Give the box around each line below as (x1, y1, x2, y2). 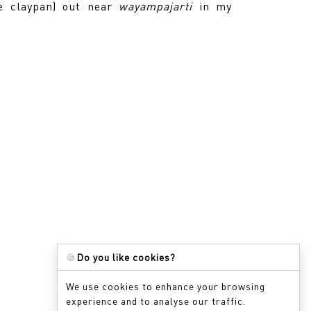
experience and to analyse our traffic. (66, 294, 246, 307)
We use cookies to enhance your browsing (66, 280, 265, 292)
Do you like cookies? (76, 251, 176, 263)
